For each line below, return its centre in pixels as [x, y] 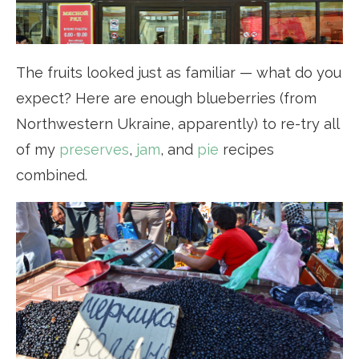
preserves [94, 149]
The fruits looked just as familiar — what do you [179, 72]
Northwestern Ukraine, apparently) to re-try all [177, 123]
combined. [52, 175]
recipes [246, 149]
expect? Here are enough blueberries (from [166, 98]
